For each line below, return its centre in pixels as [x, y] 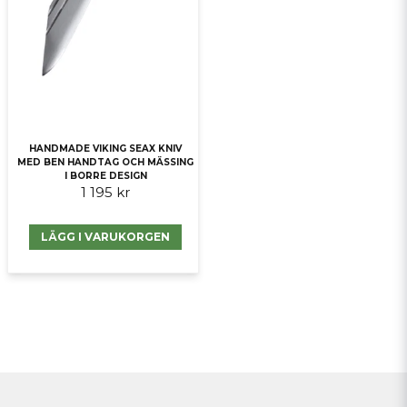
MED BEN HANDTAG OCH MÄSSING [106, 162]
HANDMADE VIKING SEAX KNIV [106, 148]
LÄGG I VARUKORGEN [106, 236]
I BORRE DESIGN [105, 175]
